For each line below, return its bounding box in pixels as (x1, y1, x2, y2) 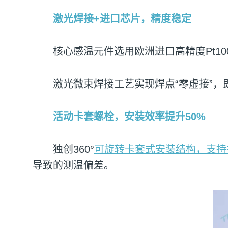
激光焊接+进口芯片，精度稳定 (53, 13, 191, 24)
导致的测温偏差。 (33, 159, 114, 171)
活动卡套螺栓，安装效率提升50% (53, 110, 206, 122)
